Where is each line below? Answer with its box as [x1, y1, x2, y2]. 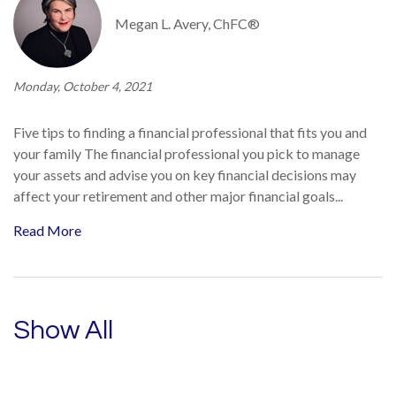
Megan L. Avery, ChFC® [115, 15, 260, 32]
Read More [13, 222, 81, 239]
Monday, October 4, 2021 [13, 79, 152, 94]
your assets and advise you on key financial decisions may [13, 166, 356, 183]
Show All [13, 316, 113, 344]
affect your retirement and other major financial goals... [13, 187, 343, 204]
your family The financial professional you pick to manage [13, 145, 360, 162]
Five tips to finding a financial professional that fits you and [13, 124, 367, 141]
